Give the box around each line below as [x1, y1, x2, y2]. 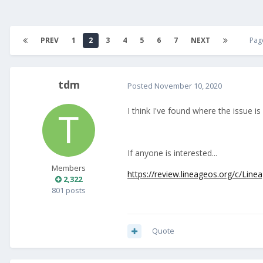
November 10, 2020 [154, 80, 222, 91]
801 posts [52, 185, 86, 196]
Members [52, 163, 86, 174]
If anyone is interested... [127, 147, 217, 159]
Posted [127, 80, 154, 91]
